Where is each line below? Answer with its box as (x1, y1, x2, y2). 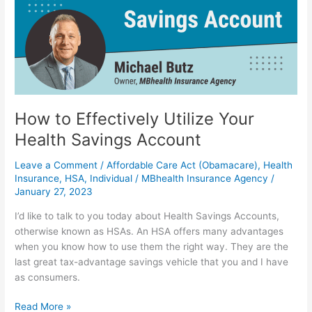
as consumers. (15, 271, 81, 283)
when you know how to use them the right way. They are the (15, 240, 289, 252)
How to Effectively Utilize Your (15, 109, 255, 130)
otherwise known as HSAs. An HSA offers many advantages (15, 225, 284, 237)
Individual (90, 173, 133, 185)
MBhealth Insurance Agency (141, 173, 272, 185)
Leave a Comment (15, 159, 98, 171)
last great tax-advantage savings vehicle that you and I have (15, 256, 289, 267)
